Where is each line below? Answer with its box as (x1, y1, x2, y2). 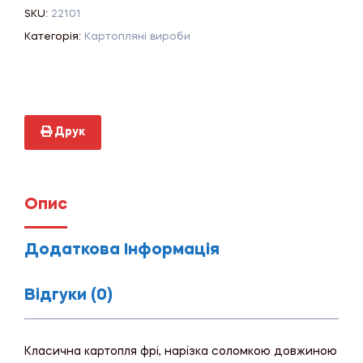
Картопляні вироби (84, 32, 190, 43)
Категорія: (24, 32, 84, 43)
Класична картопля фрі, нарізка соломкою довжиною (24, 346, 337, 358)
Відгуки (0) (24, 288, 113, 305)
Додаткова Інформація (24, 242, 220, 259)
